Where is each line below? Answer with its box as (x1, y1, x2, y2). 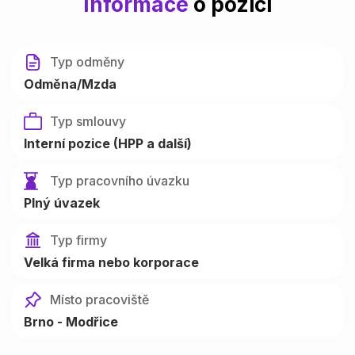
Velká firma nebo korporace (24, 254, 199, 271)
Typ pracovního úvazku (50, 173, 189, 189)
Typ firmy (50, 232, 107, 249)
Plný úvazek (24, 195, 100, 212)
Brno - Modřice (24, 314, 118, 330)
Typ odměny (50, 54, 124, 71)
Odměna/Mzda (24, 76, 116, 93)
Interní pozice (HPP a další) (24, 136, 192, 152)
